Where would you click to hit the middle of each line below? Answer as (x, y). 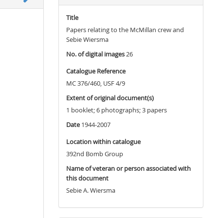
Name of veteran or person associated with (128, 168)
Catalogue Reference (96, 71)
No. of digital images (95, 54)
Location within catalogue (103, 142)
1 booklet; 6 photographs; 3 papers (116, 110)
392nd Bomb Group (94, 154)
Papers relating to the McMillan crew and (125, 30)
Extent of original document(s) (110, 98)
